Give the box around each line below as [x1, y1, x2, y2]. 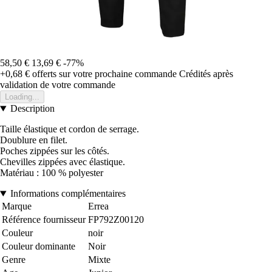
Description [10, 103, 55, 114]
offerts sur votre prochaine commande [30, 69, 177, 80]
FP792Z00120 [88, 214, 144, 225]
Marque [2, 201, 32, 212]
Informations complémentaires [10, 188, 126, 199]
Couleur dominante [2, 241, 75, 252]
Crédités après [179, 69, 233, 80]
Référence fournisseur [2, 214, 86, 225]
